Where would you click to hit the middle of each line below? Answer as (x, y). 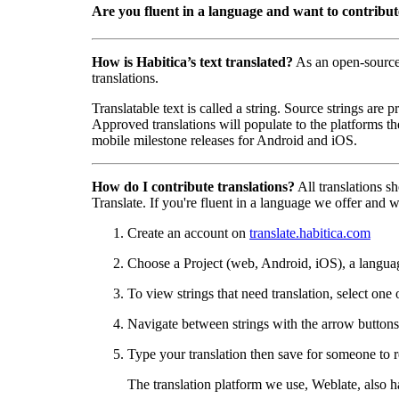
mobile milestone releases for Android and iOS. (224, 141)
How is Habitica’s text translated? (192, 62)
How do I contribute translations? (193, 187)
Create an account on (188, 233)
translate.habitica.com (310, 233)
